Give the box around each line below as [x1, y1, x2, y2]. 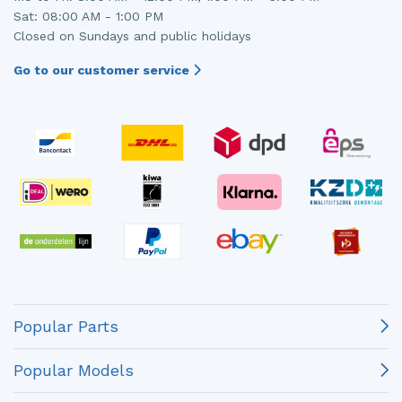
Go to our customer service [13, 62, 193, 77]
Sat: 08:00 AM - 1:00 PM [13, 8, 163, 23]
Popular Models [13, 360, 134, 380]
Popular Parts [13, 316, 118, 336]
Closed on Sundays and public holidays [13, 28, 251, 43]
